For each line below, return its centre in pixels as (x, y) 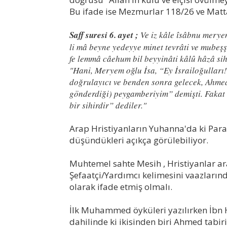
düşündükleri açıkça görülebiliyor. (139, 140)
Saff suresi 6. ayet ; (104, 35)
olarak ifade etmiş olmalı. (121, 186)
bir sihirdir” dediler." (108, 105)
